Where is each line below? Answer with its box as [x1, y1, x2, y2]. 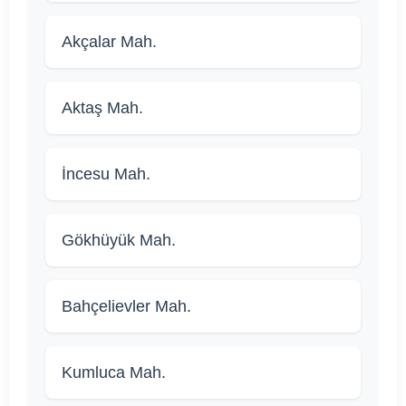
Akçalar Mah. [62, 33, 157, 52]
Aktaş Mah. [62, 99, 143, 118]
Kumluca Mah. [62, 363, 166, 382]
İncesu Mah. [62, 165, 150, 184]
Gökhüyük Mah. [62, 231, 176, 250]
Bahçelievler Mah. [62, 297, 191, 316]
